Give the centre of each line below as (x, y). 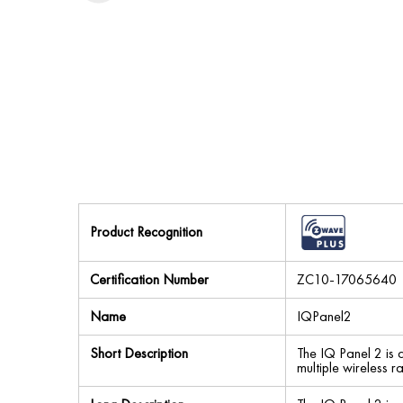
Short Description (139, 353)
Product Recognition (146, 232)
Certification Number (149, 279)
